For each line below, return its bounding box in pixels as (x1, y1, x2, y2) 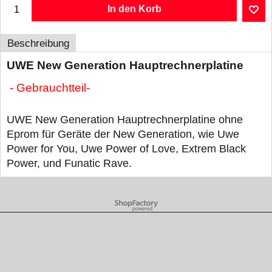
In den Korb (107, 3, 161, 14)
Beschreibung (7, 37, 69, 49)
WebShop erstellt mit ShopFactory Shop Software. (72, 200, 200, 206)
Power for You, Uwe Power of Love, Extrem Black (7, 143, 246, 155)
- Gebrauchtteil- (10, 81, 90, 95)
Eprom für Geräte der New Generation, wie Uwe (7, 128, 239, 141)
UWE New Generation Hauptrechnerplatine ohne (7, 114, 243, 126)
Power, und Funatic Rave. (7, 157, 132, 170)
